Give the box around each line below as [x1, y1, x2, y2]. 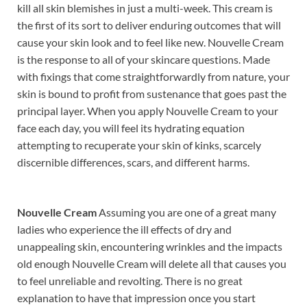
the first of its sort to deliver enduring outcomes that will [17, 18, 281, 32]
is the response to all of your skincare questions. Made [17, 52, 270, 66]
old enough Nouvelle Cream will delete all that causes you [17, 256, 286, 270]
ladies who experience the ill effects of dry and [17, 222, 232, 236]
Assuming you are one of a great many [99, 205, 276, 219]
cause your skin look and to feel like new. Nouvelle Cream [17, 35, 284, 49]
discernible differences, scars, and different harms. [17, 155, 249, 169]
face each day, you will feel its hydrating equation [17, 121, 245, 134]
